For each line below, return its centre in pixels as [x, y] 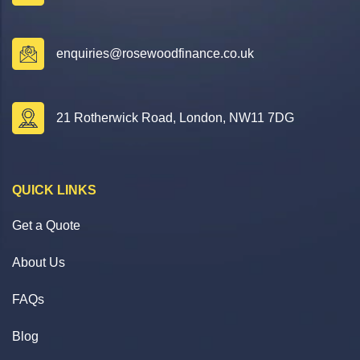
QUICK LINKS [54, 190]
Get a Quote [46, 226]
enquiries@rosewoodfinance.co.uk [155, 54]
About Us [39, 263]
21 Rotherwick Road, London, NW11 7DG [175, 118]
